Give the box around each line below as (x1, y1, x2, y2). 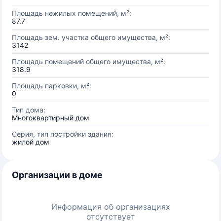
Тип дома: (12, 106, 45, 114)
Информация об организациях (51, 202, 170, 212)
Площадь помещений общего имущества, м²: (12, 57, 165, 66)
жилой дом (12, 138, 49, 146)
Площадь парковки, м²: (12, 81, 91, 90)
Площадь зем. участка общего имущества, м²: (12, 33, 170, 41)
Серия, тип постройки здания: (12, 130, 113, 138)
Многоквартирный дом (12, 113, 89, 122)
